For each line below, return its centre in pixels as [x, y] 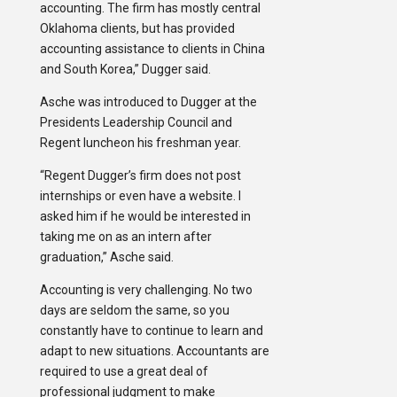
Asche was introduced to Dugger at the [148, 102]
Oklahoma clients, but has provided [137, 29]
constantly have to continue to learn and [151, 331]
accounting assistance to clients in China [152, 49]
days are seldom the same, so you [134, 311]
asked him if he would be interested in [145, 217]
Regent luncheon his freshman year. [140, 143]
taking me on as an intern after [125, 237]
